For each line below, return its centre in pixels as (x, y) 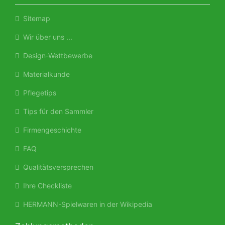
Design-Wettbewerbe (56, 55)
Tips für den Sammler (56, 111)
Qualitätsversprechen (56, 167)
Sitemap (35, 18)
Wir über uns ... (46, 37)
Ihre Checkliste (45, 185)
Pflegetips (38, 92)
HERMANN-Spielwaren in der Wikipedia (86, 204)
